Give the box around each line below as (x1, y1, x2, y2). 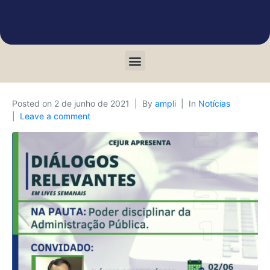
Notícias (198, 98, 230, 108)
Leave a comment (20, 111, 90, 121)
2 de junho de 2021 (54, 98, 130, 108)
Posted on (12, 98, 54, 108)
